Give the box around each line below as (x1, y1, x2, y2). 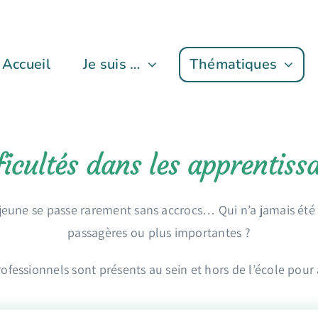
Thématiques (189, 55, 278, 75)
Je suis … (82, 55, 141, 75)
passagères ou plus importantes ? (67, 224, 251, 241)
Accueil (1, 55, 50, 75)
